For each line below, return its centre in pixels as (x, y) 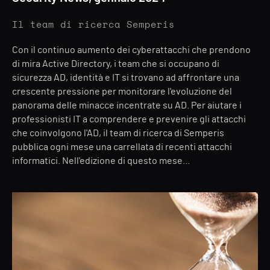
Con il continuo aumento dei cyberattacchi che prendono (131, 50)
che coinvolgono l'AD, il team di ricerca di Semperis (118, 133)
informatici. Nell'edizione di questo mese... (101, 161)
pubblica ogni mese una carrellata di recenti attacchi (122, 147)
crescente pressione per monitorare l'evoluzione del (122, 92)
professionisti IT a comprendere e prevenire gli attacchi (129, 119)
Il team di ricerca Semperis (93, 25)
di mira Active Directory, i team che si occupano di (116, 64)
